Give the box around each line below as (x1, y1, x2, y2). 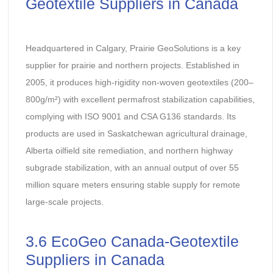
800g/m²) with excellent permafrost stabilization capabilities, (25, 94, 255, 105)
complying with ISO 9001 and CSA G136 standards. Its (25, 112, 236, 122)
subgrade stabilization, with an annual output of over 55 (25, 163, 239, 173)
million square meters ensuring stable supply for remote (25, 180, 240, 190)
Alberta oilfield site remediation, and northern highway (25, 146, 233, 156)
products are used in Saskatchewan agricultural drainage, (25, 129, 247, 139)
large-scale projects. (25, 197, 104, 207)
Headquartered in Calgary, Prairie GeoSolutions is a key (25, 43, 241, 54)
